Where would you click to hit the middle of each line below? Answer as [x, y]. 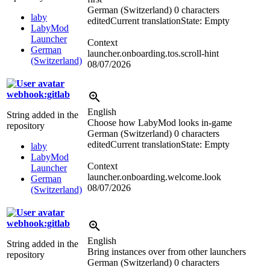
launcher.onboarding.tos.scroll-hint [153, 54]
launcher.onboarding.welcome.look [154, 177]
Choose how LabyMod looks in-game [160, 123]
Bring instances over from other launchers [167, 252]
